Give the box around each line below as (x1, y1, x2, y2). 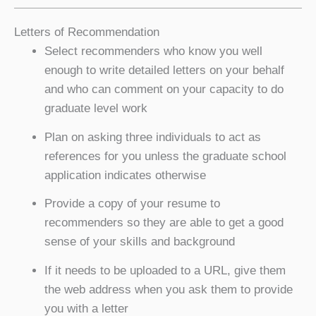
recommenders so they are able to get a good (44, 216, 284, 229)
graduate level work (44, 102, 147, 115)
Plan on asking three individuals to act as (44, 130, 261, 144)
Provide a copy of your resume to (44, 197, 220, 210)
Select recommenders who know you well (44, 44, 262, 58)
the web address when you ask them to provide (44, 282, 293, 296)
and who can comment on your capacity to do (44, 83, 284, 96)
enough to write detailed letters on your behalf (44, 63, 284, 77)
